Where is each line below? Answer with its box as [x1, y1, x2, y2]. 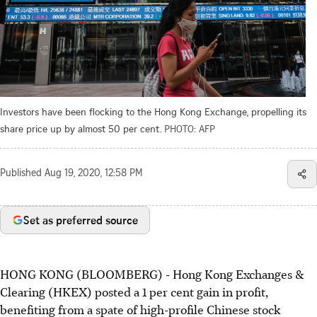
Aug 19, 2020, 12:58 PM [45, 168, 143, 179]
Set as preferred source [23, 212, 138, 228]
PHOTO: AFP [164, 121, 215, 135]
